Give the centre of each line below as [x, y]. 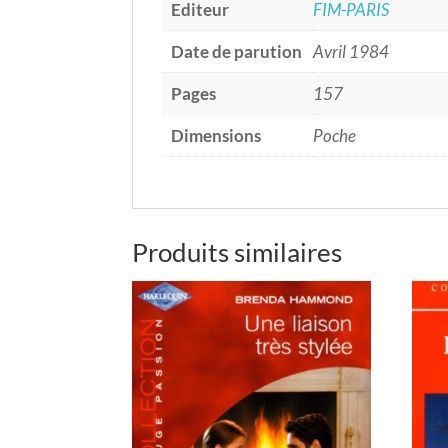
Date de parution [236, 51]
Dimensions [216, 135]
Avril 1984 [351, 51]
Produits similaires [237, 251]
